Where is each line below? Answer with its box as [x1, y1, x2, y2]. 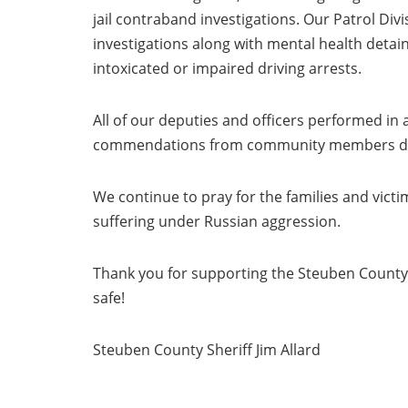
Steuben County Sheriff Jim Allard [93, 340, 321, 360]
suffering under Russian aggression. [93, 211, 341, 231]
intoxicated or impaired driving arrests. [93, 58, 362, 78]
